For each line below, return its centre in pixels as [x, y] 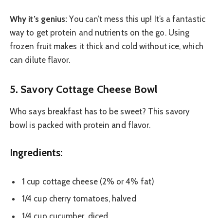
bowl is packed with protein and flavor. [80, 125]
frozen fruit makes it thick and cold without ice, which [107, 46]
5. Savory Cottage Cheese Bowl [84, 89]
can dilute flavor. [40, 60]
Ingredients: [36, 153]
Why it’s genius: [39, 19]
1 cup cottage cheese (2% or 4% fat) [88, 181]
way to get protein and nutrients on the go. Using [100, 33]
